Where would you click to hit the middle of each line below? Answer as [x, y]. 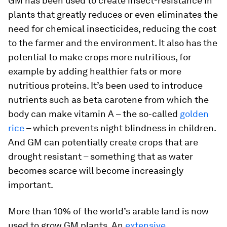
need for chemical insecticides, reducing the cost [112, 28]
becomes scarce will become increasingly [96, 170]
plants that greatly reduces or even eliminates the [113, 14]
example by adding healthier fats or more [95, 71]
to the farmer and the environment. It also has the [113, 43]
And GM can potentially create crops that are [103, 142]
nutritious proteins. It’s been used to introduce [105, 85]
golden [194, 113]
